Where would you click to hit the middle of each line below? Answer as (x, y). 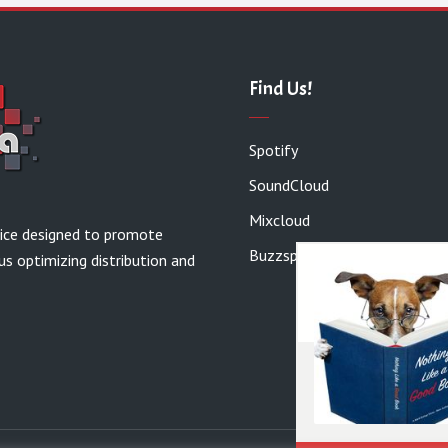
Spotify (273, 150)
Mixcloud (279, 220)
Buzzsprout (288, 255)
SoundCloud (289, 185)
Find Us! (280, 88)
